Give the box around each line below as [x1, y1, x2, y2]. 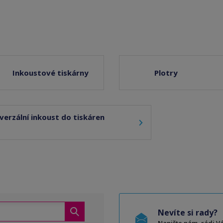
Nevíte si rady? [158, 207, 218, 218]
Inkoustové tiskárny [12, 67, 89, 78]
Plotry [154, 67, 178, 78]
